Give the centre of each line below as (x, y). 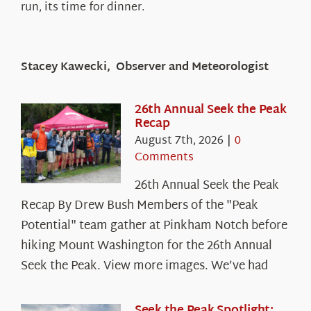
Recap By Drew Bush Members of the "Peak (139, 205)
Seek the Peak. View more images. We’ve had (144, 266)
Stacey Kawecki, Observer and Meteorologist (144, 67)
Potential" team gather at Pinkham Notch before (154, 226)
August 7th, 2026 (179, 141)
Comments (164, 158)
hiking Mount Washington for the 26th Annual (146, 246)
